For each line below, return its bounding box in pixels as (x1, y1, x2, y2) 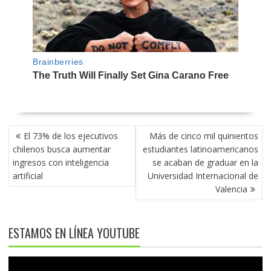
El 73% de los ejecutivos (23, 129, 118, 142)
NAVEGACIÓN (7, 122, 65, 140)
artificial (12, 169, 43, 181)
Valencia (215, 183, 248, 195)
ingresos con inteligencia (12, 156, 109, 168)
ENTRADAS (7, 148, 55, 167)
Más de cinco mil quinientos (149, 129, 259, 142)
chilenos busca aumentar (12, 143, 111, 155)
